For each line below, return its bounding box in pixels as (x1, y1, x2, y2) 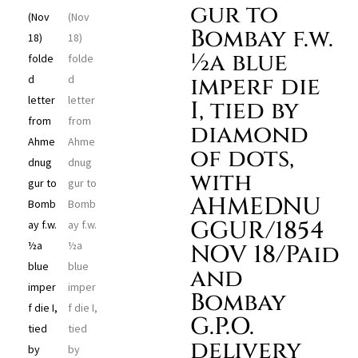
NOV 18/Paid (189, 239, 340, 271)
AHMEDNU (189, 191, 321, 223)
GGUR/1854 (189, 215, 324, 247)
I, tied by (189, 95, 299, 127)
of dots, (189, 143, 294, 175)
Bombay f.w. (189, 23, 333, 55)
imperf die (189, 71, 320, 103)
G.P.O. (189, 311, 254, 343)
